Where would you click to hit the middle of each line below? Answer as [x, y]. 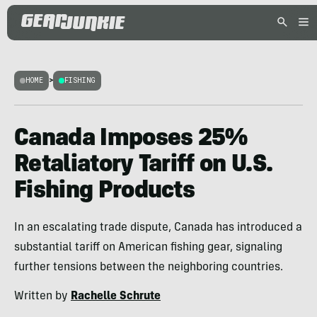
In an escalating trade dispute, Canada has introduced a [158, 228]
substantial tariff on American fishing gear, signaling [148, 248]
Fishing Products [105, 192]
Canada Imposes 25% [131, 139]
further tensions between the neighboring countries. [149, 267]
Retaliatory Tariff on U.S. [144, 166]
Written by [42, 296]
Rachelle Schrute [116, 296]
